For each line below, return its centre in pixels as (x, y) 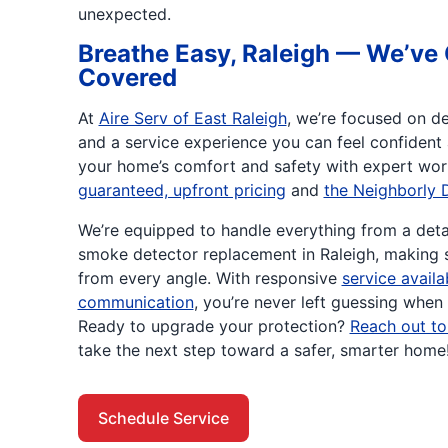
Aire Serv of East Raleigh (192, 118)
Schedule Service (163, 418)
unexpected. (124, 14)
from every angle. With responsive (209, 278)
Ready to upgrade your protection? (213, 326)
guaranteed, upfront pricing (181, 190)
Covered (127, 77)
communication (135, 302)
